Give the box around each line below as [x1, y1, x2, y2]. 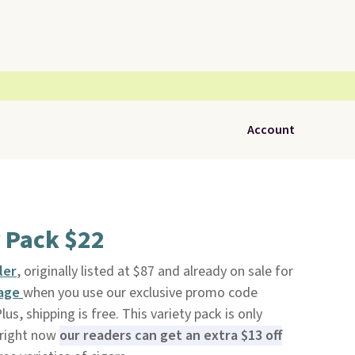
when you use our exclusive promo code [22, 283, 258, 303]
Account [247, 121, 295, 139]
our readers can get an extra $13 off [59, 326, 282, 345]
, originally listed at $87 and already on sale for [16, 261, 293, 281]
